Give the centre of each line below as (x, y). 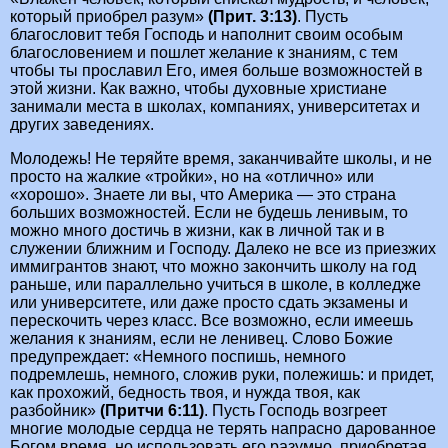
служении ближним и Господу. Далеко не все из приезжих (223, 249)
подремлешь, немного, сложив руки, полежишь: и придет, (222, 375)
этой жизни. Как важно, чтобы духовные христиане (198, 89)
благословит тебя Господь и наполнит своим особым (206, 35)
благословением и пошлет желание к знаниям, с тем (204, 53)
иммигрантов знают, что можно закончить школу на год (213, 267)
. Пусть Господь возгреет (295, 411)
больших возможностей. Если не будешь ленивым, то (209, 213)
